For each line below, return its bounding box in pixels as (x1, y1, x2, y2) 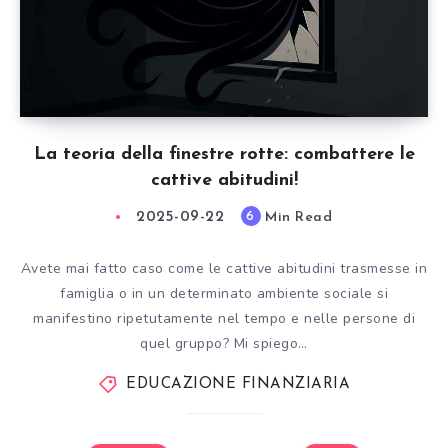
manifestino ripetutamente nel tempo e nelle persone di (33, 309, 415, 328)
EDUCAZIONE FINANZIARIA (126, 377, 351, 392)
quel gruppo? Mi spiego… (140, 334, 308, 353)
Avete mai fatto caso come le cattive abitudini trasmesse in (20, 259, 428, 278)
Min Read (260, 210, 332, 225)
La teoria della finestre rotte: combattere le (33, 145, 415, 164)
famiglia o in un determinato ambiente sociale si (60, 284, 388, 303)
